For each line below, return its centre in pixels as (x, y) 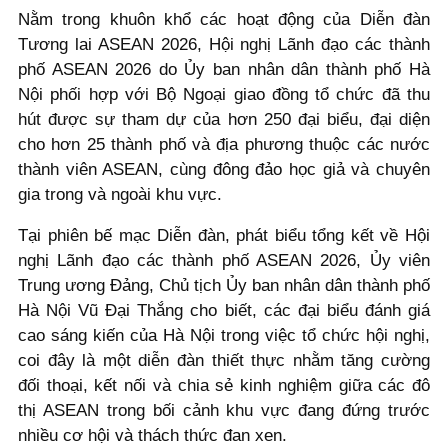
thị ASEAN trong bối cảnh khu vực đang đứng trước (224, 411)
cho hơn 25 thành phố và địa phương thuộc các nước (224, 144)
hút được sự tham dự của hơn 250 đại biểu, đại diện (224, 119)
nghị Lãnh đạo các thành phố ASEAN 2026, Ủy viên (224, 261)
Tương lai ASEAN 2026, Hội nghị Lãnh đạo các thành (224, 44)
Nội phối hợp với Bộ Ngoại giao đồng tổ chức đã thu (224, 94)
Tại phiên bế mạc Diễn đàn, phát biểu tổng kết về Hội (224, 236)
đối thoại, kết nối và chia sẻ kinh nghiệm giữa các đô (224, 386)
